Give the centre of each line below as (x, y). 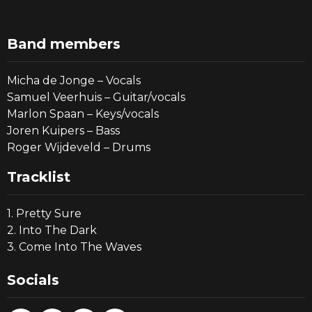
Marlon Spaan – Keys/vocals (83, 114)
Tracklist (39, 177)
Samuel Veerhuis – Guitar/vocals (96, 97)
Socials (33, 280)
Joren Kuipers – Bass (63, 131)
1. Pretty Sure (44, 214)
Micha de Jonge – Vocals (74, 81)
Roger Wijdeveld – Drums (79, 148)
